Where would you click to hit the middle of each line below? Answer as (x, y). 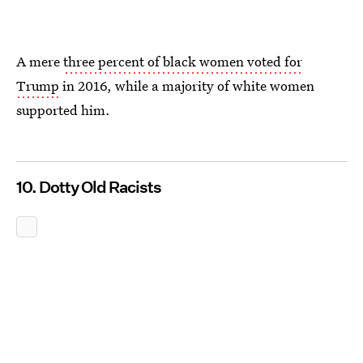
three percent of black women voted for (183, 61)
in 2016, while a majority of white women (187, 85)
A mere (40, 61)
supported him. (63, 110)
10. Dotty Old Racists (89, 187)
